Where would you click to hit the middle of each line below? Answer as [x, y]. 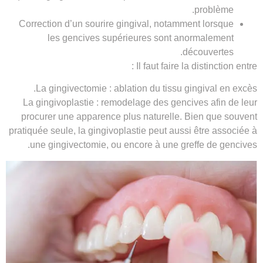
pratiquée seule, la [48, 131]
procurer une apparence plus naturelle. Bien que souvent [139, 117]
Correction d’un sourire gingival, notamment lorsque [126, 23]
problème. [214, 9]
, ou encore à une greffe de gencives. [182, 145]
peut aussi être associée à [202, 131]
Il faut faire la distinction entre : [197, 66]
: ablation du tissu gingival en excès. [182, 89]
